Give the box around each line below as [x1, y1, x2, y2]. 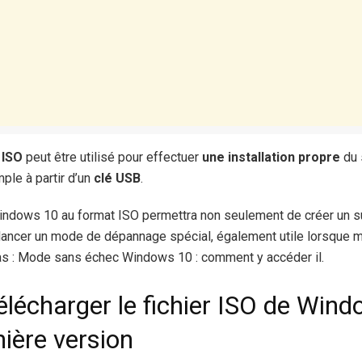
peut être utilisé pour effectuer [23, 149, 202, 166]
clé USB [94, 170, 141, 187]
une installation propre [202, 149, 340, 166]
